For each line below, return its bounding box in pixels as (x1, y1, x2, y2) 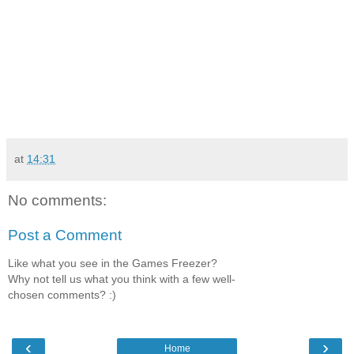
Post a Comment (8, 226, 122, 243)
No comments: (8, 192, 107, 209)
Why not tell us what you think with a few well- (8, 273, 235, 286)
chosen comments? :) (8, 288, 116, 302)
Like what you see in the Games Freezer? (8, 257, 217, 270)
